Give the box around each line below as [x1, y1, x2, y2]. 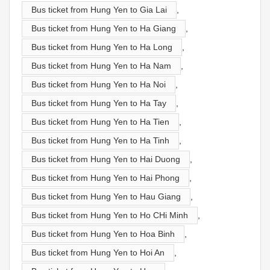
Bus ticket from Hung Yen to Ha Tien [31, 116, 169, 127]
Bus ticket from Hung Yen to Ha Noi [31, 79, 166, 89]
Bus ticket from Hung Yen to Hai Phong [31, 172, 180, 183]
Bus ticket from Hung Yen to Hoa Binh [31, 228, 175, 239]
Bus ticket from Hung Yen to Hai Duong [31, 154, 180, 164]
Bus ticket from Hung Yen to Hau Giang [31, 191, 181, 201]
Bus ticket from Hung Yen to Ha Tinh [31, 135, 169, 145]
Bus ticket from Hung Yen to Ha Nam [31, 60, 171, 71]
